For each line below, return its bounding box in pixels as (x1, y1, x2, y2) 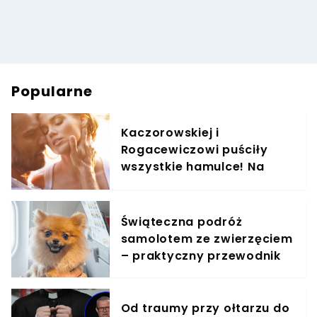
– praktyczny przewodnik (120, 247, 281, 264)
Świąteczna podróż (120, 213, 243, 230)
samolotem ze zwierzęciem (120, 230, 293, 247)
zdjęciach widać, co (120, 175, 246, 192)
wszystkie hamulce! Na (120, 158, 265, 175)
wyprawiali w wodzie (120, 192, 252, 209)
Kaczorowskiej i (120, 124, 219, 141)
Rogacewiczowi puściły (120, 141, 268, 158)
